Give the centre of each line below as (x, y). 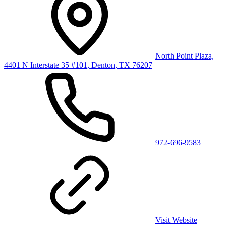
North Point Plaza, (185, 55)
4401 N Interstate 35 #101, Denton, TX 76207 (78, 65)
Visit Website (176, 220)
